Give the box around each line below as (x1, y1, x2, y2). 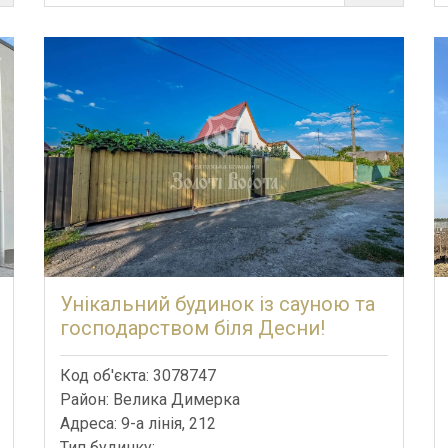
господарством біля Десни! (60, 315, 325, 340)
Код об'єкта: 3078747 (60, 365, 216, 385)
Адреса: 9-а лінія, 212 (60, 413, 216, 433)
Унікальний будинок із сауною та (60, 291, 375, 316)
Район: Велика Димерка (60, 389, 240, 409)
